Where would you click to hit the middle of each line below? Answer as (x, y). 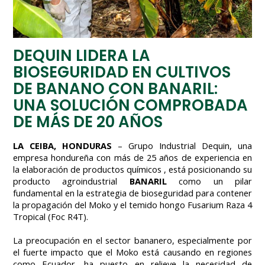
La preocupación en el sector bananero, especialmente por (132, 240)
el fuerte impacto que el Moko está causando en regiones (132, 252)
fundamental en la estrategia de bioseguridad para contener (132, 193)
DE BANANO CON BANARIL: (115, 88)
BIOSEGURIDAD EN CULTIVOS (122, 72)
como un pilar (209, 181)
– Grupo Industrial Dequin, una (182, 145)
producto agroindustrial (71, 181)
